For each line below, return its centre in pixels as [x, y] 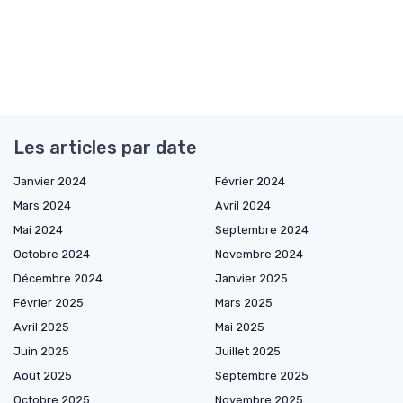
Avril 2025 [41, 327]
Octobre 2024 [52, 254]
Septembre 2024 [262, 229]
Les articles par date [105, 147]
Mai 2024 [38, 229]
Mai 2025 [240, 327]
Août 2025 [43, 375]
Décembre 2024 [58, 278]
